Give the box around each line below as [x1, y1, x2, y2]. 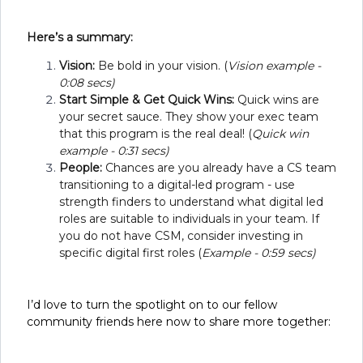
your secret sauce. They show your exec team [59, 109, 318, 124]
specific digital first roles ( [59, 245, 202, 260]
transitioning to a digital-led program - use [59, 177, 295, 192]
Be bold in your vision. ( [98, 58, 228, 73]
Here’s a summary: [27, 29, 133, 45]
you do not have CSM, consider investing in [59, 228, 303, 243]
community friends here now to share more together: [27, 314, 331, 329]
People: [59, 160, 105, 175]
